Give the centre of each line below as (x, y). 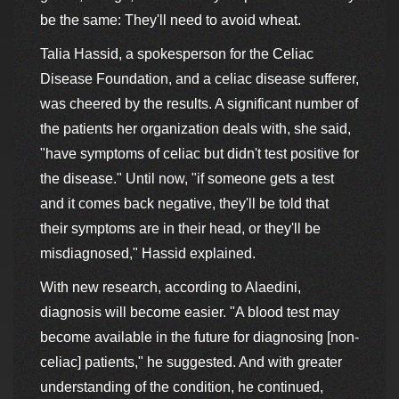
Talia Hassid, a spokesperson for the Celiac (177, 54)
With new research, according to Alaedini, (171, 288)
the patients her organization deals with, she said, (195, 129)
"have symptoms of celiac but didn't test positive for (199, 154)
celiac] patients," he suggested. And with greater (191, 362)
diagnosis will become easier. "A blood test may (190, 313)
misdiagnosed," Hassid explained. (148, 254)
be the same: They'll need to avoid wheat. (171, 20)
